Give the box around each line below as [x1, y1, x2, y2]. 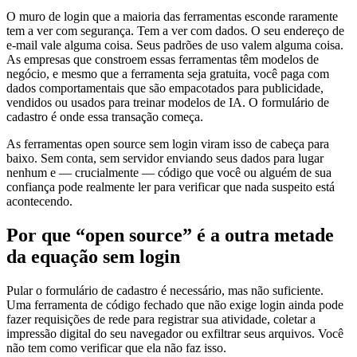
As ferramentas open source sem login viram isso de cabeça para [6, 136, 329, 151]
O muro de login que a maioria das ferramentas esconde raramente [6, 9, 338, 23]
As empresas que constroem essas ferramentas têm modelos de [6, 52, 319, 66]
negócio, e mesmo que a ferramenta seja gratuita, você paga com [6, 66, 329, 80]
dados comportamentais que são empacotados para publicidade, [6, 80, 324, 95]
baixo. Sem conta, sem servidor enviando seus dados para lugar [6, 151, 324, 165]
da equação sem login [6, 245, 180, 267]
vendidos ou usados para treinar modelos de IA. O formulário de [6, 95, 329, 109]
